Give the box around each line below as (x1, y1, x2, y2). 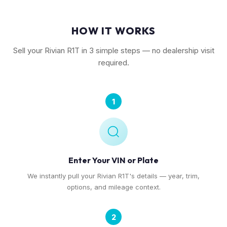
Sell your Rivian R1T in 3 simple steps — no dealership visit (13, 46, 214, 55)
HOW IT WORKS (71, 24, 156, 37)
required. (98, 58, 129, 67)
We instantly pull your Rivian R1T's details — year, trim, (27, 172, 200, 180)
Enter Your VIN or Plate (68, 155, 159, 165)
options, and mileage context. (66, 183, 161, 191)
